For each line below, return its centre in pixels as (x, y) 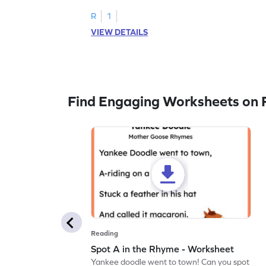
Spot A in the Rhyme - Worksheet (163, 249)
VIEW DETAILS (120, 32)
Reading (105, 234)
